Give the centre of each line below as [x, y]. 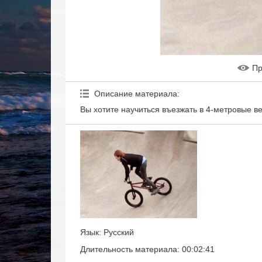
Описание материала [136, 94]
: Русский [116, 232]
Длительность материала [129, 249]
